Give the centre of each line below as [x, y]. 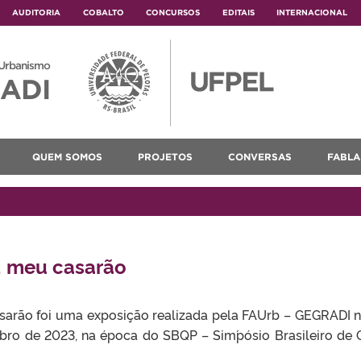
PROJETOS [165, 157]
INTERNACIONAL [312, 12]
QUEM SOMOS [67, 157]
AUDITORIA [36, 12]
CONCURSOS [173, 12]
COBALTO [103, 12]
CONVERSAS [260, 157]
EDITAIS [238, 12]
